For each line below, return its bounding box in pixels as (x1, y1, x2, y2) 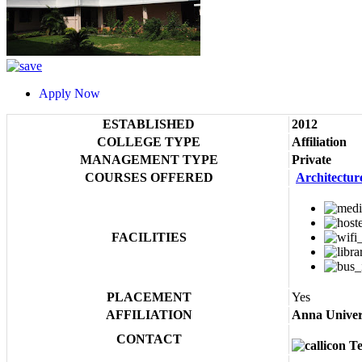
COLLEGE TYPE (97, 135, 200, 149)
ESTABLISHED (103, 117, 195, 132)
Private (292, 153, 331, 167)
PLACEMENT (106, 290, 192, 305)
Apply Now (39, 86, 113, 101)
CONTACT (116, 332, 182, 347)
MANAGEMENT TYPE (79, 153, 218, 167)
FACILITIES (111, 230, 187, 245)
